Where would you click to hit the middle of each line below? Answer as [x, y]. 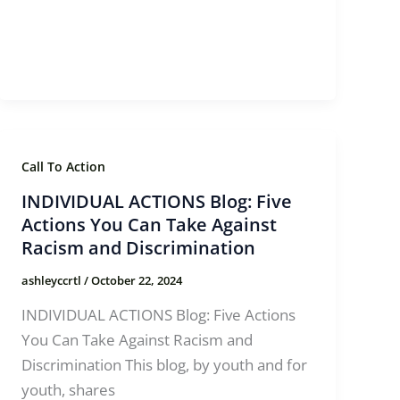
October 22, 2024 [137, 281]
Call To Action [64, 166]
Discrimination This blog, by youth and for [165, 365]
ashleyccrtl [53, 281]
